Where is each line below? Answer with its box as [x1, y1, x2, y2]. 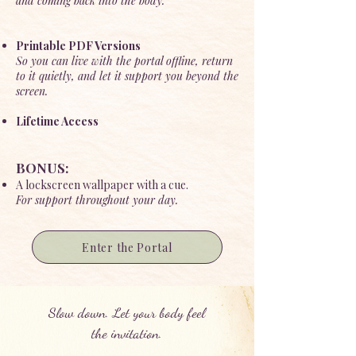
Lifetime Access [16, 114, 99, 129]
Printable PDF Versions [16, 38, 141, 53]
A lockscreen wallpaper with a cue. [16, 177, 188, 192]
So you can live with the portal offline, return [16, 53, 233, 68]
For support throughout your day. [16, 192, 178, 207]
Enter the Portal [82, 239, 172, 255]
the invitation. [91, 324, 162, 342]
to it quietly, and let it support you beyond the [16, 68, 238, 83]
